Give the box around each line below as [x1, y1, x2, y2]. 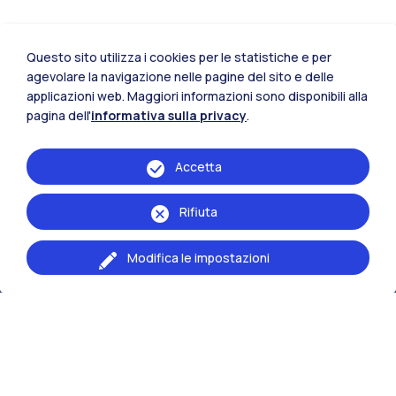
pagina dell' [27, 107, 91, 124]
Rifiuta [179, 203, 217, 220]
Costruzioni [27, 328, 113, 350]
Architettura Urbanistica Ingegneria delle [27, 303, 331, 325]
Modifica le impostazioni [126, 249, 270, 266]
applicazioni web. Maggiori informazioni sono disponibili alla [27, 88, 368, 104]
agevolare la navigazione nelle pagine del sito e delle [27, 68, 334, 85]
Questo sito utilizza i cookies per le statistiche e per [27, 49, 331, 65]
